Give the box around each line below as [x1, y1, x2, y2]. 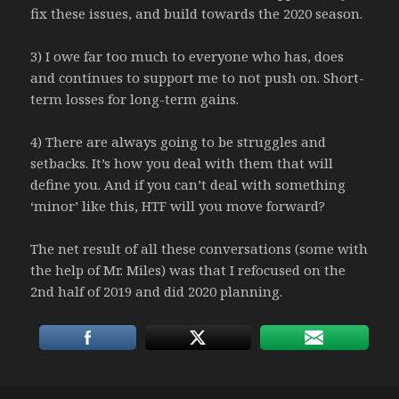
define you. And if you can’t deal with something [30, 175, 346, 194]
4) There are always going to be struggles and [30, 133, 327, 151]
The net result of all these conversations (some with [30, 240, 369, 258]
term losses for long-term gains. [30, 90, 240, 109]
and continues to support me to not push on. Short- [30, 69, 365, 87]
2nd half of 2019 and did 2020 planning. [30, 282, 283, 301]
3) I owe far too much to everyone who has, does [30, 47, 345, 66]
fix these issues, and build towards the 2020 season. [30, 4, 363, 23]
